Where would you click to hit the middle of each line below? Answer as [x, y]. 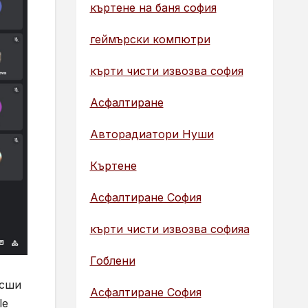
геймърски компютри [150, 39]
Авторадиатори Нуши [152, 134]
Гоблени [112, 260]
